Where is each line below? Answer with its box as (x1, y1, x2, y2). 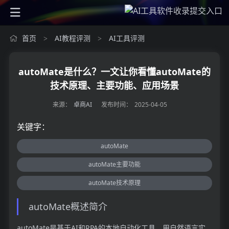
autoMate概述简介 (28, 200, 107, 213)
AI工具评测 (108, 33, 145, 43)
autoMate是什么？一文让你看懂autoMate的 (18, 65, 211, 78)
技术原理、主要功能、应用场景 (50, 79, 179, 91)
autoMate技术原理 (88, 178, 141, 187)
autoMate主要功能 (88, 160, 141, 169)
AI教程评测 (54, 33, 90, 43)
